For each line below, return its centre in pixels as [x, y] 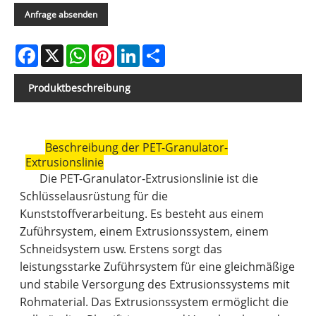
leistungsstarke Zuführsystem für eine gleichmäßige [158, 267]
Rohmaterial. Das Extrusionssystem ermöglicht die [154, 302]
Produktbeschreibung [79, 87]
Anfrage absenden [61, 14]
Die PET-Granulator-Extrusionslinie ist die [149, 179]
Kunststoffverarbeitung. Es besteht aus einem [142, 214]
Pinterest [135, 49]
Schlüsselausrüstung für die [94, 196]
